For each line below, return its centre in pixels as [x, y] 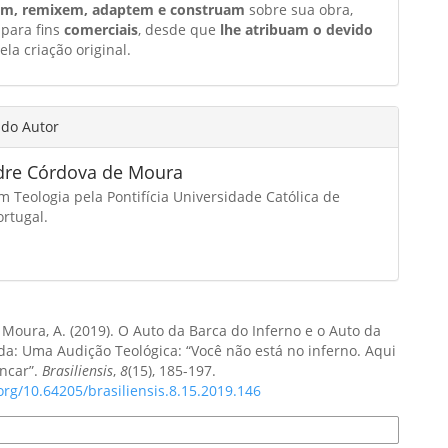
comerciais [101, 29]
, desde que [179, 29]
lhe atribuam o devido [297, 29]
